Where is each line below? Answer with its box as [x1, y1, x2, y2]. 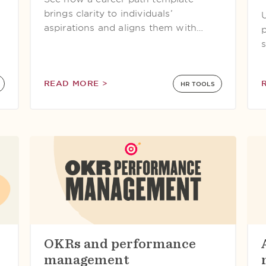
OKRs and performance [43, 236, 196, 251]
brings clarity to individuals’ [43, 8, 173, 19]
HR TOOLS [180, 80, 215, 87]
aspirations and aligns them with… [43, 23, 204, 33]
